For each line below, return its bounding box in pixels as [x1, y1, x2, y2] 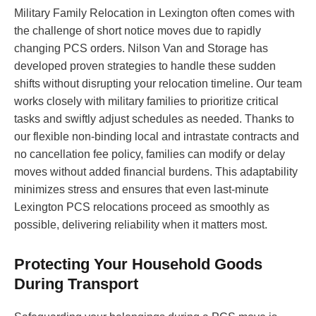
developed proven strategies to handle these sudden [14, 60, 276, 73]
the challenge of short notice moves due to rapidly [14, 25, 261, 37]
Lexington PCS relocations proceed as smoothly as [14, 201, 269, 214]
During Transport [14, 275, 138, 293]
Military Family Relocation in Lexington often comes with [14, 7, 295, 20]
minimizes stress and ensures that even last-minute [14, 183, 269, 196]
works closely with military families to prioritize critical [14, 95, 279, 108]
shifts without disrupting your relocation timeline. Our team [14, 78, 302, 90]
